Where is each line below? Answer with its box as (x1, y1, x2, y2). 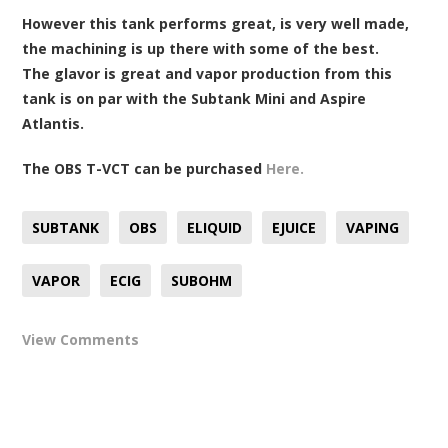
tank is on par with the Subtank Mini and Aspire (22, 88, 367, 108)
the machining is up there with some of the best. (22, 38, 380, 58)
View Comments (22, 329, 140, 349)
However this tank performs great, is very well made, (22, 13, 410, 33)
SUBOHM (171, 270, 233, 290)
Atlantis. (22, 113, 89, 133)
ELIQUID (187, 217, 243, 237)
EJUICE (272, 217, 317, 237)
